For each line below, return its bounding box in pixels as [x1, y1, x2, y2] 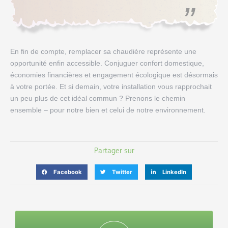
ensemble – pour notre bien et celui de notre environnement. [10, 106, 206, 115]
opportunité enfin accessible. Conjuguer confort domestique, [10, 59, 204, 68]
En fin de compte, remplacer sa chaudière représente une [10, 47, 196, 56]
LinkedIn [162, 168, 186, 176]
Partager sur [94, 146, 134, 155]
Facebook [53, 168, 82, 176]
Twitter [111, 168, 132, 176]
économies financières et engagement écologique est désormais [10, 71, 218, 79]
